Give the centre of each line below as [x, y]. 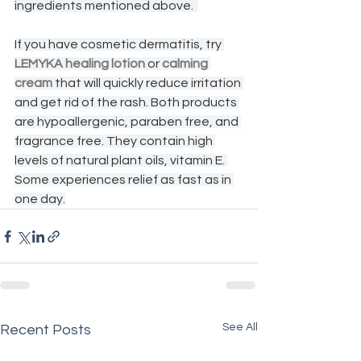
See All [240, 328]
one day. [40, 199]
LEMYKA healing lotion [80, 64]
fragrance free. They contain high [115, 141]
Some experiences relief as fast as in [124, 180]
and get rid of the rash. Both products [127, 103]
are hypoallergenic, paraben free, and [128, 122]
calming [186, 64]
